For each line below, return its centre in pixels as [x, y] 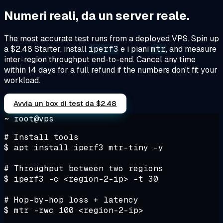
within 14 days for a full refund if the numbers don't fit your [111, 70]
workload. [22, 81]
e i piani [135, 49]
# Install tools [41, 137]
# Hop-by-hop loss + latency [71, 200]
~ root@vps [29, 119]
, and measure [191, 49]
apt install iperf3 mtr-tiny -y [86, 148]
